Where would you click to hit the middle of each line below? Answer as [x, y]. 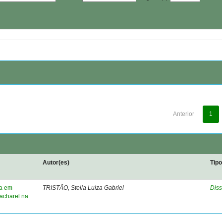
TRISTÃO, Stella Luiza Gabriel [83, 188]
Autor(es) [56, 163]
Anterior [183, 114]
